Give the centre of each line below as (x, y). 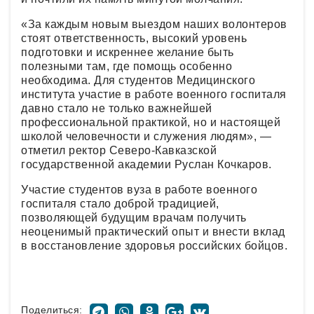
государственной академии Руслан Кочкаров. (146, 164)
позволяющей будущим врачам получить (134, 217)
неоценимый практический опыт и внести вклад (153, 231)
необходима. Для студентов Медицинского (138, 80)
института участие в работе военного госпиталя (154, 94)
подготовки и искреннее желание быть (128, 52)
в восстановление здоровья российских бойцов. (154, 245)
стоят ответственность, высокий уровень (134, 38)
